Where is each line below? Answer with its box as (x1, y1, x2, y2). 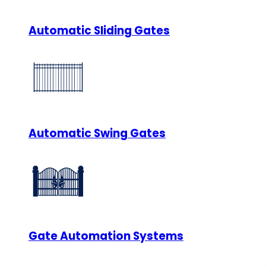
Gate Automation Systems (28, 228, 183, 245)
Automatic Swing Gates (28, 125, 166, 142)
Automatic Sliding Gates (28, 22, 170, 39)
